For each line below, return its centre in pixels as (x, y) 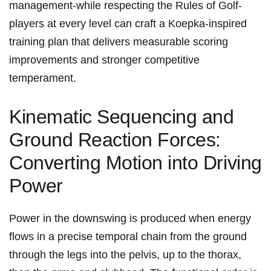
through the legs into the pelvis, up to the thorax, (125, 255)
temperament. (43, 78)
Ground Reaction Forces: (115, 140)
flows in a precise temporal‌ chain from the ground (128, 237)
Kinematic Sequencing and (122, 117)
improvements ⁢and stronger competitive (104, 60)
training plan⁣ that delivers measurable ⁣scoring (119, 42)
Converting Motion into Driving (135, 163)
